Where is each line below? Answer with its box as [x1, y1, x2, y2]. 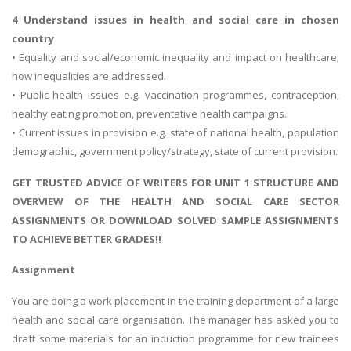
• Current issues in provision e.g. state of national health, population [12, 125, 339, 140]
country [12, 31, 54, 46]
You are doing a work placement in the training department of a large [12, 293, 339, 308]
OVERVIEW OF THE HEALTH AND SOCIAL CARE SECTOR [12, 194, 339, 208]
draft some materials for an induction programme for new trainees [12, 331, 339, 346]
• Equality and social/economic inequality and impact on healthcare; [12, 50, 339, 65]
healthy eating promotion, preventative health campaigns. [12, 107, 287, 121]
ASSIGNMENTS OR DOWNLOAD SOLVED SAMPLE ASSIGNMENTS [12, 212, 339, 227]
